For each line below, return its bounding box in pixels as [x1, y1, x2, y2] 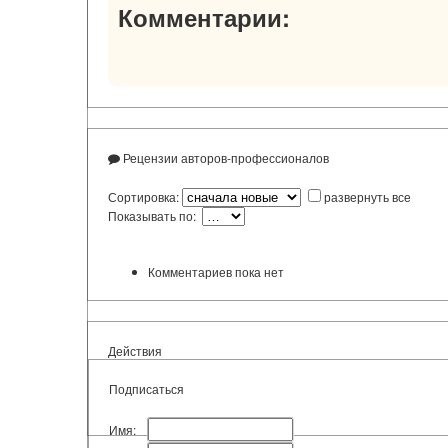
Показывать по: [108, 207, 202, 225]
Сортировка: [108, 188, 182, 206]
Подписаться [109, 380, 184, 398]
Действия [108, 342, 162, 360]
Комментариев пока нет [148, 263, 284, 281]
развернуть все [324, 188, 411, 206]
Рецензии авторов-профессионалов [120, 149, 329, 167]
